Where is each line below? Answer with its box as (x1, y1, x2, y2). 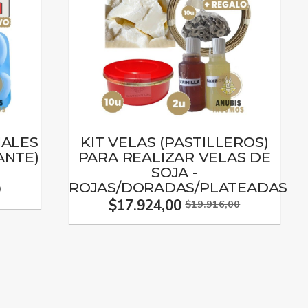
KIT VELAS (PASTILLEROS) (80, 133, 269, 151)
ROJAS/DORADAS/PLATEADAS (69, 179, 288, 196)
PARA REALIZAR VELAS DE (78, 148, 272, 166)
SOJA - (151, 164, 198, 181)
